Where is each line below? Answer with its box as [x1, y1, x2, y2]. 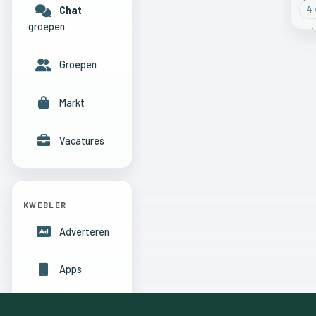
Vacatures [59, 134, 104, 147]
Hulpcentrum [59, 301, 114, 314]
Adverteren [59, 225, 109, 238]
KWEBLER [23, 200, 67, 209]
